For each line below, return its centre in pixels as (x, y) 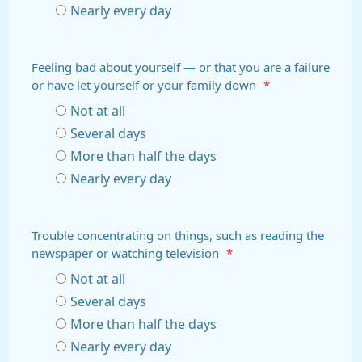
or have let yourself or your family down (145, 85)
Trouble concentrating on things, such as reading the (178, 236)
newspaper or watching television (127, 253)
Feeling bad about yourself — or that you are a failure (181, 67)
